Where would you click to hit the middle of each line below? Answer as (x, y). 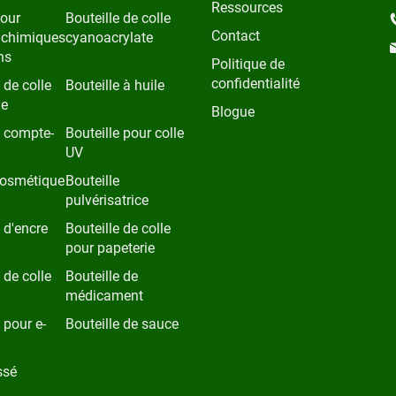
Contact (236, 35)
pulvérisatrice (107, 200)
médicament (104, 295)
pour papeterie (110, 247)
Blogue (233, 111)
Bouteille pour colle (125, 133)
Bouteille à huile (115, 85)
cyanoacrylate (109, 37)
